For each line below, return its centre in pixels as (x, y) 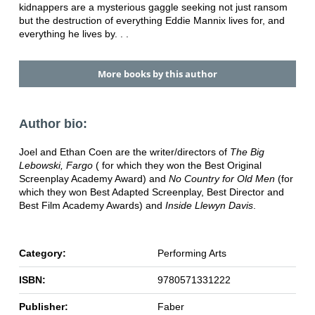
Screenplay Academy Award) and (94, 179)
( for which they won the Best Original (177, 166)
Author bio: (53, 124)
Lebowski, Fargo (56, 166)
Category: (42, 253)
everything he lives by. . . (73, 33)
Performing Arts (192, 253)
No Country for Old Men (221, 179)
